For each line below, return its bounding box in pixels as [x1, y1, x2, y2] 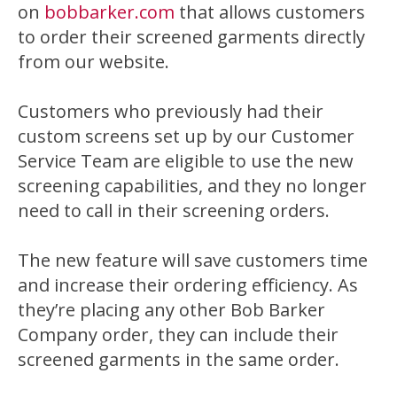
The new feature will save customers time [18, 247, 368, 272]
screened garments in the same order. [18, 346, 339, 371]
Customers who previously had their [18, 98, 323, 123]
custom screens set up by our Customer [18, 123, 354, 148]
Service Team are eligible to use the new [18, 148, 354, 173]
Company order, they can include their [18, 322, 339, 346]
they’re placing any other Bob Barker [18, 297, 325, 322]
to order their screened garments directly [18, 24, 365, 49]
